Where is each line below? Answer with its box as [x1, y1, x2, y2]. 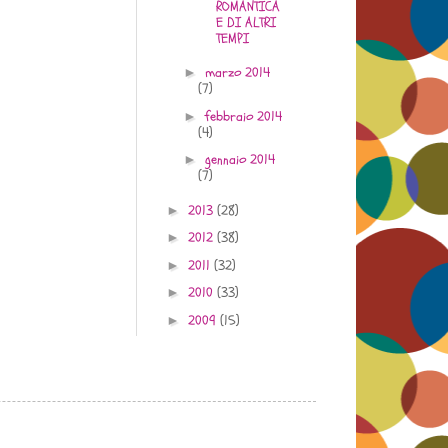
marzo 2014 [204, 63, 270, 83]
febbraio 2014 [204, 106, 282, 126]
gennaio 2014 [204, 150, 275, 170]
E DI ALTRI [215, 12, 276, 32]
